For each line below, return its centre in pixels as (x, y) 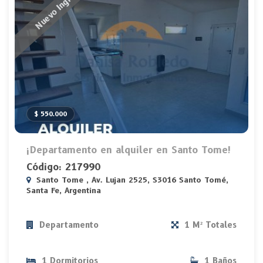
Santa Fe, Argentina (64, 190)
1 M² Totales (209, 225)
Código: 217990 (63, 167)
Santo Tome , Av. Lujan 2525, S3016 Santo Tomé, (131, 180)
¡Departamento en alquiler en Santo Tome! (129, 150)
